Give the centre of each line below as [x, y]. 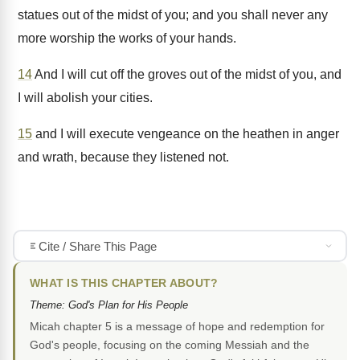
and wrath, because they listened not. [123, 157]
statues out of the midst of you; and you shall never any [173, 15]
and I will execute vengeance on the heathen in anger [186, 134]
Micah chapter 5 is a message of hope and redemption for [177, 327]
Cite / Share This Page [97, 246]
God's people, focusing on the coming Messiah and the [170, 345]
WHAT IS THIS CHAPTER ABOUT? [124, 284]
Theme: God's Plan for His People [109, 305]
